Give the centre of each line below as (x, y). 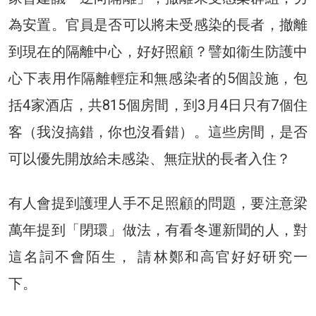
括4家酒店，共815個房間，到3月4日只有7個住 (158, 105)
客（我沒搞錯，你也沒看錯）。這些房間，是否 (158, 132)
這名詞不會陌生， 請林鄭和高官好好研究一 (158, 256)
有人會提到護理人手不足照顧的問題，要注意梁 (158, 203)
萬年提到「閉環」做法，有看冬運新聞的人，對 (158, 230)
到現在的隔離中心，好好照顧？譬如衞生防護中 (158, 51)
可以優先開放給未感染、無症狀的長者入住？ (150, 158)
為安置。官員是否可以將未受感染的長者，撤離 (158, 24)
